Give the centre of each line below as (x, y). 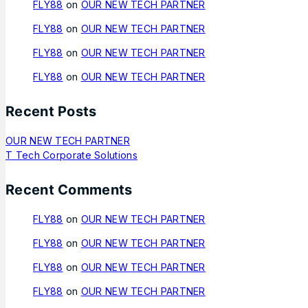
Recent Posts (51, 112)
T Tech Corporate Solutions (71, 155)
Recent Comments (69, 190)
